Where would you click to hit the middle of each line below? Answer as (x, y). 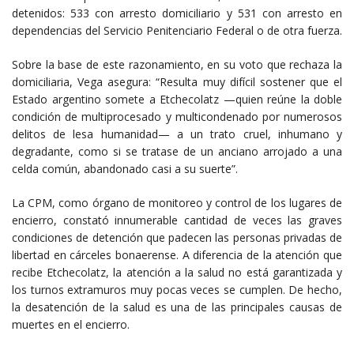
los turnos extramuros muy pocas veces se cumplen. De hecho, (177, 289)
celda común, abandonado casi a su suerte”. (125, 168)
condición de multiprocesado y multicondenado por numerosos (177, 116)
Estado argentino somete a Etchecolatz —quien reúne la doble (177, 99)
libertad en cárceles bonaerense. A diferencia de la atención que (177, 254)
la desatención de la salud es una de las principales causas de (177, 307)
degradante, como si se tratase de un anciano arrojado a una (177, 151)
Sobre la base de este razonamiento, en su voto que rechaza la (177, 64)
